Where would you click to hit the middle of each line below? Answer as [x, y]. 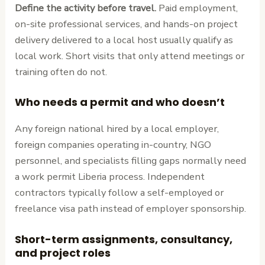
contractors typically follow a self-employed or [119, 193]
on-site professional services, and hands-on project [127, 24]
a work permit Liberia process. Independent [110, 177]
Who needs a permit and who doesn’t [120, 102]
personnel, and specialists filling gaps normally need [131, 161]
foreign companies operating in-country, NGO [113, 145]
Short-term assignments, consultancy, [124, 239]
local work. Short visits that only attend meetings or [130, 56]
